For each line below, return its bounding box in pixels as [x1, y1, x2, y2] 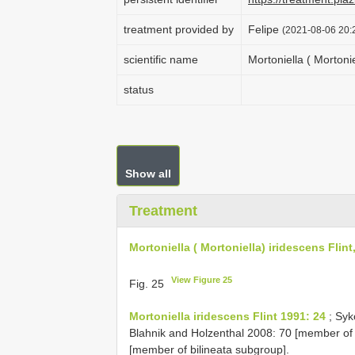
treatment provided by [124, 23, 234, 36]
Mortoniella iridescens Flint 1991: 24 [129, 309, 326, 323]
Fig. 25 [129, 277, 167, 290]
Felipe [248, 23, 282, 36]
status [124, 83, 154, 96]
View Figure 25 [171, 275, 233, 284]
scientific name [124, 53, 198, 66]
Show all [125, 167, 171, 180]
